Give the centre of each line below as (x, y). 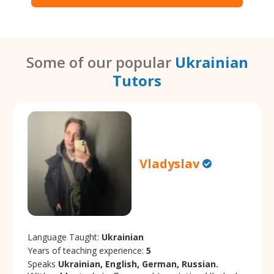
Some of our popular (100, 62)
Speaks (43, 264)
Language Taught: (65, 237)
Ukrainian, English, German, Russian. (138, 264)
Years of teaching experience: (87, 250)
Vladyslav (170, 164)
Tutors (137, 81)
